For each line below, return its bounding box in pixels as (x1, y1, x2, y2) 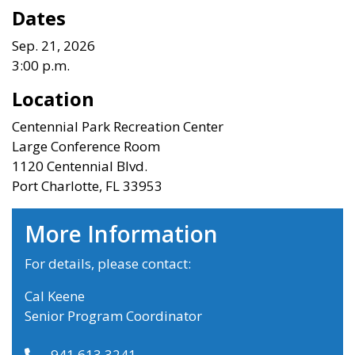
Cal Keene (25, 287, 85, 306)
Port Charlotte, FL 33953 (12, 177, 162, 196)
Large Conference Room (12, 137, 160, 156)
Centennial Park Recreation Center (12, 117, 223, 136)
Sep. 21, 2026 (12, 36, 95, 55)
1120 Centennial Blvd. (12, 157, 147, 176)
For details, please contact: (25, 254, 191, 273)
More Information (25, 219, 218, 250)
